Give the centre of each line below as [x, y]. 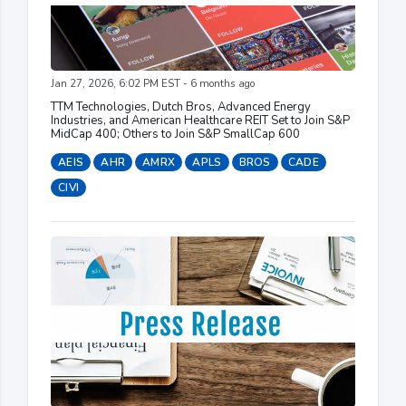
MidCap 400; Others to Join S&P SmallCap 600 [175, 134]
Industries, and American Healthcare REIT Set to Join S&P [200, 120]
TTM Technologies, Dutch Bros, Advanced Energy [181, 106]
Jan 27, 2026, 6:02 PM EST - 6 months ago [153, 83]
